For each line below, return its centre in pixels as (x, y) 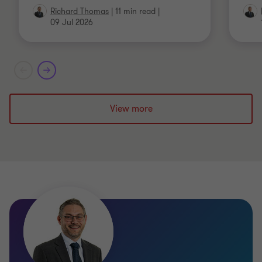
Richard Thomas (80, 12)
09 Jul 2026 (72, 23)
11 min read (135, 12)
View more (131, 109)
